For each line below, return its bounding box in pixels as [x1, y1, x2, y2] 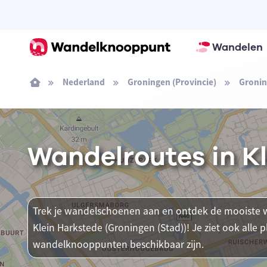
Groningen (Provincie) [127, 76, 216, 88]
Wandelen [212, 40, 263, 54]
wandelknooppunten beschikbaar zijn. [32, 238, 204, 251]
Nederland [62, 76, 105, 88]
